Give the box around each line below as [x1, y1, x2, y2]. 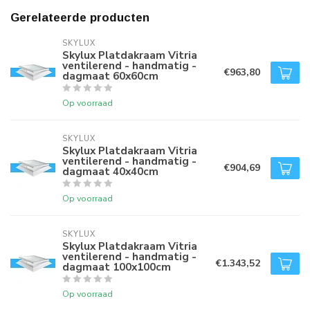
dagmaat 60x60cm [62, 69, 158, 83]
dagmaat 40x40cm [62, 164, 158, 179]
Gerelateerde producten [10, 11, 149, 24]
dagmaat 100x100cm [62, 259, 171, 274]
